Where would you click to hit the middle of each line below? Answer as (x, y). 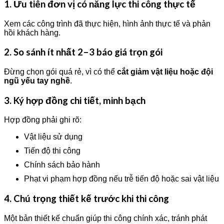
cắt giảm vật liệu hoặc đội (165, 72)
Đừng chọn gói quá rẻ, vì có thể (60, 72)
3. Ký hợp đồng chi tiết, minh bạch (75, 100)
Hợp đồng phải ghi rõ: (43, 120)
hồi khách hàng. (32, 32)
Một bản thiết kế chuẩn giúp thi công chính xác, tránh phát (105, 218)
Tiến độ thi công (52, 151)
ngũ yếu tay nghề (37, 81)
